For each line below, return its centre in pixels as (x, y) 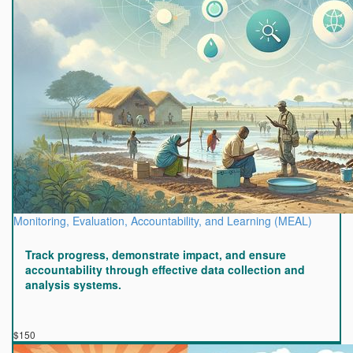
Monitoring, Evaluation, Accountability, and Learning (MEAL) (163, 221)
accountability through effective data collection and (165, 269)
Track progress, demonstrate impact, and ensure (156, 255)
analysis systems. (73, 284)
